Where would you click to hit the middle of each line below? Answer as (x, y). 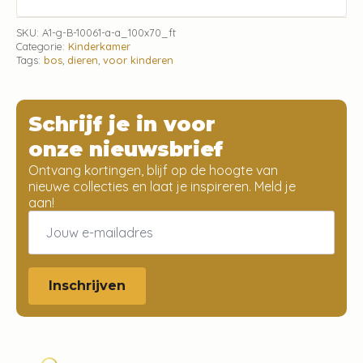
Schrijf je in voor (122, 124)
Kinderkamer (99, 46)
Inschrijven (87, 285)
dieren (83, 60)
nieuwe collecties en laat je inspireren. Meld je (162, 186)
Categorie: (42, 46)
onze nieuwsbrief (126, 149)
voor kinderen (138, 60)
